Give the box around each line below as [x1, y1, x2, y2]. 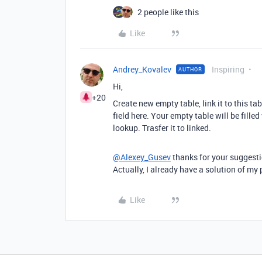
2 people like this [137, 6, 199, 18]
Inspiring [212, 64, 244, 75]
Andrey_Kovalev [113, 64, 171, 75]
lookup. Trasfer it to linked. [113, 122, 211, 133]
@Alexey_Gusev [113, 151, 171, 163]
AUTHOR [178, 65, 202, 73]
